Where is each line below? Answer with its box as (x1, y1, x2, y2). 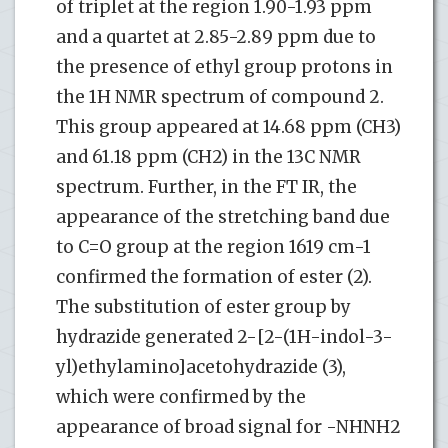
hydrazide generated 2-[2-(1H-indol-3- (56, 326, 393, 349)
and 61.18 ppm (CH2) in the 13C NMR (56, 146, 361, 169)
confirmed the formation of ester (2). (56, 266, 372, 289)
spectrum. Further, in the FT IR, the (56, 176, 357, 199)
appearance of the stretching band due (56, 206, 390, 229)
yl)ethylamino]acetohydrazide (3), (56, 356, 346, 379)
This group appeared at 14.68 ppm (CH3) (56, 116, 401, 139)
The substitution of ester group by (56, 296, 351, 319)
